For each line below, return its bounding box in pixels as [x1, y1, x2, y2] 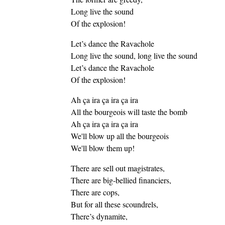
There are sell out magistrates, [70, 163, 165, 174]
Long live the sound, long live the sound [70, 50, 197, 61]
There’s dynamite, [70, 211, 128, 222]
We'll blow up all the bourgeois [70, 131, 169, 142]
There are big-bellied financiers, [70, 175, 171, 186]
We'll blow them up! [70, 143, 135, 154]
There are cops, [70, 187, 120, 198]
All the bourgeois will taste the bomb [70, 106, 187, 118]
